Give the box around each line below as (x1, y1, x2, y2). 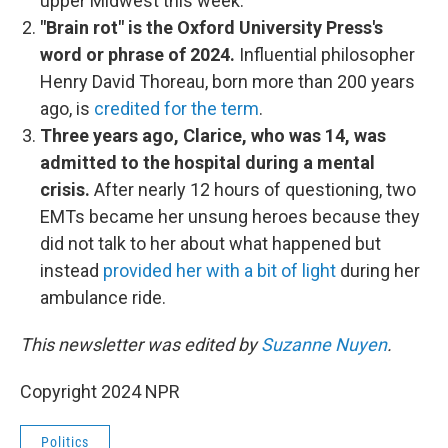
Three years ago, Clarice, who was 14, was (40, 125, 386, 146)
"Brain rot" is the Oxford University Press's (40, 17, 383, 38)
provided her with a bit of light (103, 260, 336, 281)
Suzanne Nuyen (261, 334, 387, 355)
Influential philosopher (239, 44, 415, 65)
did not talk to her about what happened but (40, 233, 381, 254)
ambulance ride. (40, 287, 166, 308)
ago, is (40, 98, 94, 119)
